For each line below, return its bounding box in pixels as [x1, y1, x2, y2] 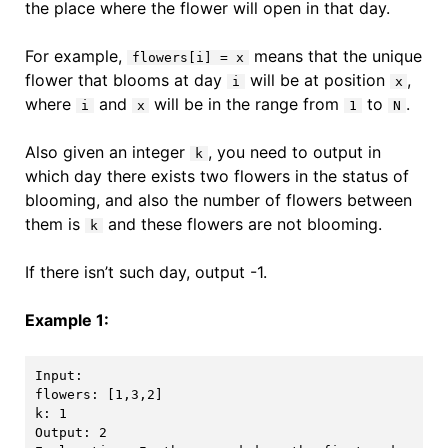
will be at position [244, 70, 390, 90]
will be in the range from [149, 94, 345, 114]
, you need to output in [207, 142, 381, 162]
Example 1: [24, 310, 109, 330]
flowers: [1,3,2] [34, 386, 163, 402]
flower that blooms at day [24, 70, 227, 90]
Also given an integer [24, 142, 190, 162]
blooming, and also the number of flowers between [24, 190, 412, 210]
